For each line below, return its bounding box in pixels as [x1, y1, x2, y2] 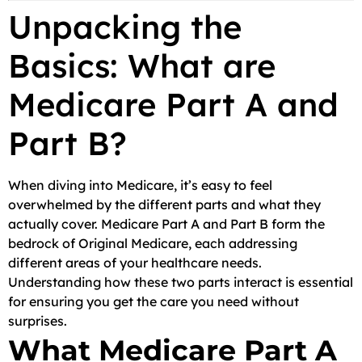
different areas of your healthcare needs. [8, 255, 262, 271]
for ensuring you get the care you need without [8, 293, 299, 309]
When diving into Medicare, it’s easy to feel [8, 177, 272, 193]
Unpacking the [8, 6, 242, 47]
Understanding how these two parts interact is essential [8, 274, 353, 290]
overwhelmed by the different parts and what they [8, 196, 321, 213]
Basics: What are [8, 45, 276, 86]
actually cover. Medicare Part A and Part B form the [8, 216, 325, 232]
